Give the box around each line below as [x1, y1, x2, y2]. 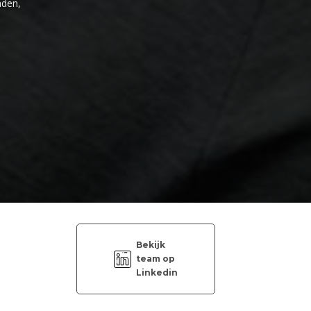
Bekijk [136, 239, 165, 250]
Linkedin [136, 267, 178, 278]
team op [136, 253, 175, 264]
